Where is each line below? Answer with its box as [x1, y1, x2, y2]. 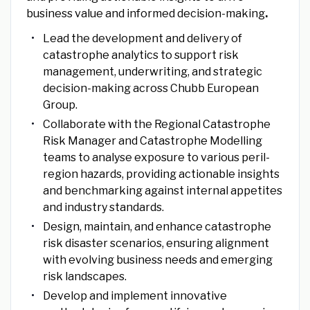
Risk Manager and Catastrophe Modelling [42, 134, 262, 148]
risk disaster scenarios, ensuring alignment [42, 237, 269, 250]
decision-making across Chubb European [42, 82, 259, 95]
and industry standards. [42, 201, 164, 215]
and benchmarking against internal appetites [42, 184, 282, 198]
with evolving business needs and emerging [42, 253, 273, 267]
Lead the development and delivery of [42, 32, 242, 46]
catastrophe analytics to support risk [42, 48, 239, 62]
